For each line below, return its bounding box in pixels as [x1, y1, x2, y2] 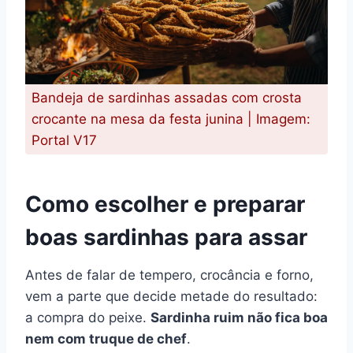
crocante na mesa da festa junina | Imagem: [32, 110, 310, 127]
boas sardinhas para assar [25, 223, 307, 251]
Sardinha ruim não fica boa [150, 309, 328, 325]
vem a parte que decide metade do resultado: [25, 288, 318, 304]
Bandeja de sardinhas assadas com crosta [32, 89, 302, 106]
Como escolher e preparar [25, 190, 305, 217]
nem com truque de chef [25, 330, 187, 347]
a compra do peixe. [25, 309, 150, 325]
